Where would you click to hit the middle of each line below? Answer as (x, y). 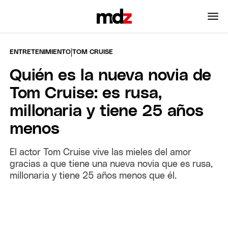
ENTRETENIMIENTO (40, 52)
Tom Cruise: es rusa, (86, 93)
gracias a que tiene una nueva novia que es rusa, (111, 164)
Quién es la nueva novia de (111, 76)
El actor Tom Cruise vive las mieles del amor (101, 152)
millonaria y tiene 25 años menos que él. (93, 176)
